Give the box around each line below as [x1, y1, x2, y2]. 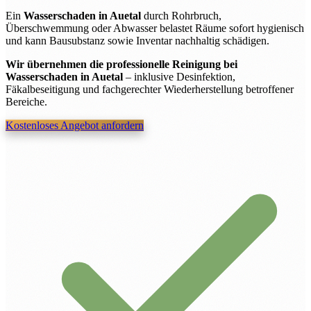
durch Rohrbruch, [141, 10, 221, 22]
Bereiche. [6, 96, 47, 108]
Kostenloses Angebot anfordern [6, 119, 144, 132]
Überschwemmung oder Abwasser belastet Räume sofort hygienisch [6, 22, 304, 35]
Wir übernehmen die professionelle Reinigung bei [6, 58, 237, 71]
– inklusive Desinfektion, [123, 71, 235, 83]
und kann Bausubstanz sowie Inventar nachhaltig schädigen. [6, 35, 269, 47]
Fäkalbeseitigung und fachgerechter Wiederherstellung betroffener [6, 83, 294, 96]
